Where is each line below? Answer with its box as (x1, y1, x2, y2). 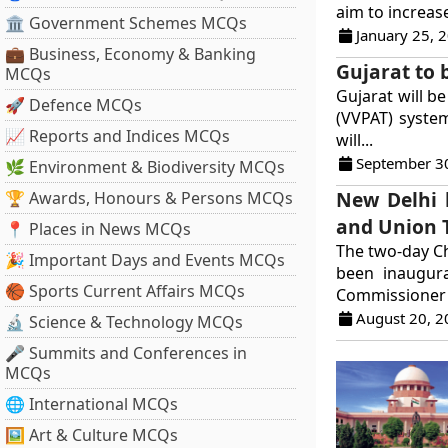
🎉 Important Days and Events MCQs (5, 249, 285, 271)
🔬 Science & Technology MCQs (5, 311, 243, 333)
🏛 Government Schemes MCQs (5, 12, 247, 34)
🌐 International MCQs (5, 393, 178, 415)
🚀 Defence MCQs (5, 94, 142, 116)
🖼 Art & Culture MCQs (5, 424, 178, 446)
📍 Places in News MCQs (5, 218, 191, 240)
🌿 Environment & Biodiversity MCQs (5, 156, 285, 178)
